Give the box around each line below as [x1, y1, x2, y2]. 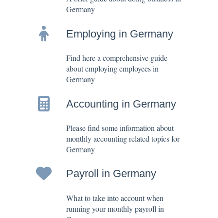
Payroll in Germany [66, 167, 156, 180]
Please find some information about [66, 123, 174, 133]
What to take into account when [66, 192, 163, 203]
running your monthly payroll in [66, 203, 164, 214]
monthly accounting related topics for [66, 133, 180, 144]
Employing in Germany [66, 27, 173, 40]
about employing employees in [66, 63, 159, 74]
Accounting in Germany [66, 97, 176, 110]
